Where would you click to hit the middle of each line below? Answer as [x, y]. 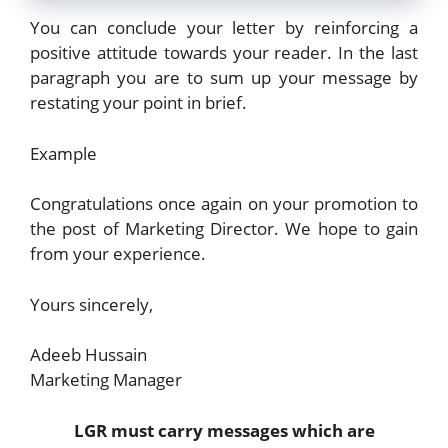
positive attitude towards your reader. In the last [224, 53]
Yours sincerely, [91, 304]
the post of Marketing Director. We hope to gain [224, 229]
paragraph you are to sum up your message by [224, 78]
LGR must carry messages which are [224, 430]
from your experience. [118, 254]
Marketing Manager [106, 380]
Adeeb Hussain [88, 355]
